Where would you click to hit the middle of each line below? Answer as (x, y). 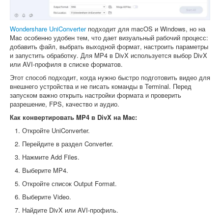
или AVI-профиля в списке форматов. (66, 64)
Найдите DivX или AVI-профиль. (70, 210)
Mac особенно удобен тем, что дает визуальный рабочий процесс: (109, 38)
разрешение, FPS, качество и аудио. (65, 104)
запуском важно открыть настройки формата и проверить (96, 95)
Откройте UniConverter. (56, 131)
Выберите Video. (47, 197)
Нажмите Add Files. (51, 157)
